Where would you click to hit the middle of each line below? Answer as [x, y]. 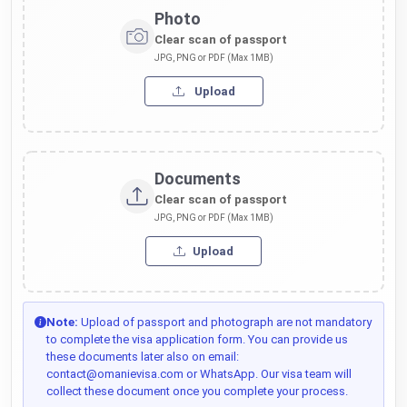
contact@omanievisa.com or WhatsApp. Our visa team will [199, 374]
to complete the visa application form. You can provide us [197, 339]
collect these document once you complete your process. [197, 391]
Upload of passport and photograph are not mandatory [225, 322]
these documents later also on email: [143, 357]
